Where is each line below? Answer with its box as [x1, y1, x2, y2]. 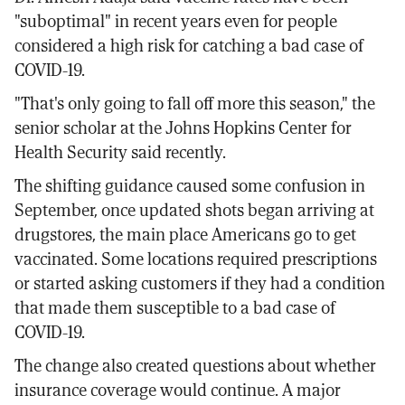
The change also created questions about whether [14, 352, 376, 379]
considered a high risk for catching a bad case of [14, 32, 363, 59]
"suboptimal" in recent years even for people [14, 7, 337, 34]
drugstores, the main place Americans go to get [14, 221, 356, 248]
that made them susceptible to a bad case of [14, 294, 335, 321]
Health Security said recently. [14, 138, 226, 165]
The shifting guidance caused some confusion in [14, 172, 365, 199]
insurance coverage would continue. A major [14, 376, 341, 403]
